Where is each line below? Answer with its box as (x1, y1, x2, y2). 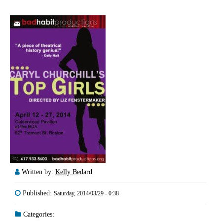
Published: (23, 189, 54, 197)
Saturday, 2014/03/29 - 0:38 (54, 189, 119, 197)
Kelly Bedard (55, 168, 92, 176)
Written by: (22, 168, 55, 176)
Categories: (21, 210, 54, 218)
